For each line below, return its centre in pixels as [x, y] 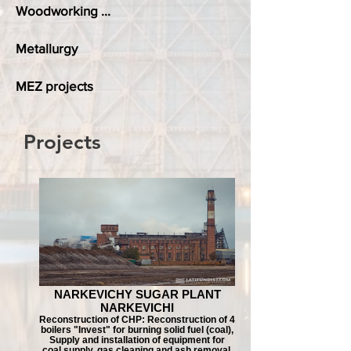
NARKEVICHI [137, 308]
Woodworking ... [63, 11]
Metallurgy [47, 48]
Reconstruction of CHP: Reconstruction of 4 [137, 319]
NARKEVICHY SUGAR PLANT [137, 294]
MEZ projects [54, 86]
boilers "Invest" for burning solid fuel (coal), [137, 329]
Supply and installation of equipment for [137, 340]
